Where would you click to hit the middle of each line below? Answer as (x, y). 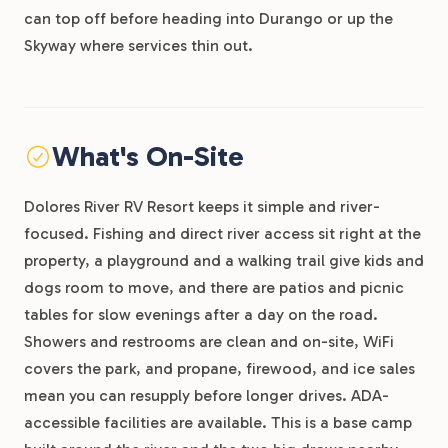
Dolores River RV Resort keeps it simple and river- (202, 206)
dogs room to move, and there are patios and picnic (214, 287)
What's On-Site (147, 156)
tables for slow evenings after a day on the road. (201, 314)
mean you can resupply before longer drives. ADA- (206, 395)
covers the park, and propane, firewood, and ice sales (219, 368)
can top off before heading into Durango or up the (208, 18)
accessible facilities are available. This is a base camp (218, 422)
